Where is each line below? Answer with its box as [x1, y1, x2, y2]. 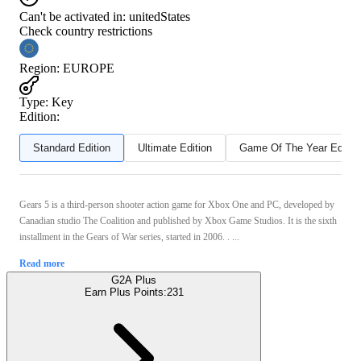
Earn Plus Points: [84, 285, 167, 298]
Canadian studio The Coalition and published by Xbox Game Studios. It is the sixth [19, 214, 337, 226]
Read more [19, 257, 64, 269]
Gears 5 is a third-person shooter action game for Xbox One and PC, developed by [19, 198, 334, 210]
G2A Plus [111, 273, 156, 286]
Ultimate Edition [138, 141, 212, 154]
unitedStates [129, 9, 190, 23]
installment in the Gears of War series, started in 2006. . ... [19, 230, 239, 243]
